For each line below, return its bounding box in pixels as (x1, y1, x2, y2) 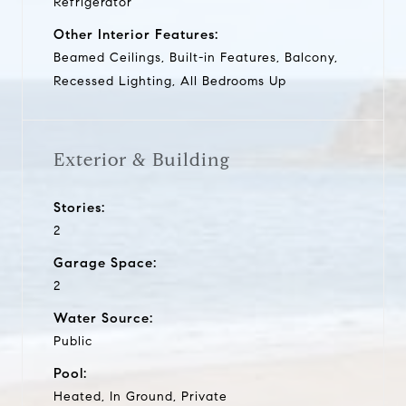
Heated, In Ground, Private (53, 388, 227, 404)
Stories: (53, 198, 105, 216)
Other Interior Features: (53, 25, 218, 43)
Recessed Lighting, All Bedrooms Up (53, 72, 286, 89)
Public (53, 333, 92, 349)
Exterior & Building (53, 148, 230, 171)
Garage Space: (53, 254, 157, 271)
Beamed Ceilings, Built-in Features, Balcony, (53, 49, 338, 65)
